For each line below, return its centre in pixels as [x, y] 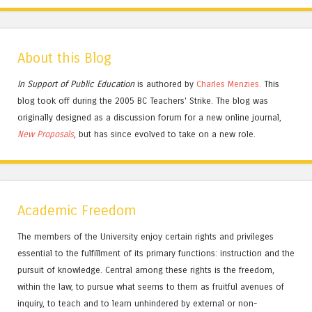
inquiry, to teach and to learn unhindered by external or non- [137, 303]
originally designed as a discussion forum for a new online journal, [149, 117]
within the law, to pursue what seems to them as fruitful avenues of [151, 286]
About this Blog [64, 58]
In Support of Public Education [76, 84]
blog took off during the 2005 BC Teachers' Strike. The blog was [143, 100]
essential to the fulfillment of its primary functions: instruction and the [156, 253]
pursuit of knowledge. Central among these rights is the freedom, [146, 270]
